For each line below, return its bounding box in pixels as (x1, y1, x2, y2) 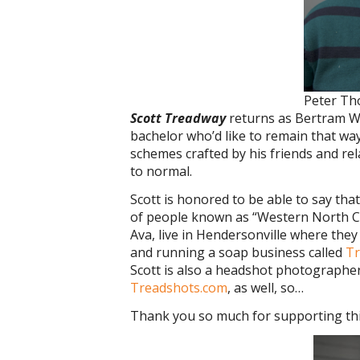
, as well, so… (227, 279, 304, 297)
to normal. (130, 162, 192, 180)
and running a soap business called (130, 243, 346, 261)
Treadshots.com (130, 279, 227, 297)
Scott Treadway (130, 109, 226, 127)
